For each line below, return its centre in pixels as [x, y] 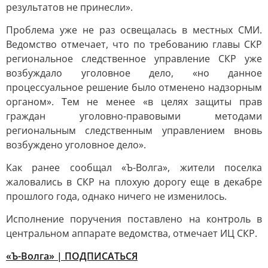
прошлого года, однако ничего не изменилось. [116, 196]
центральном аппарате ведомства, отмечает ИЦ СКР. [132, 233]
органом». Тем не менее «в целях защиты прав [134, 102]
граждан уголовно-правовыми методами [134, 116]
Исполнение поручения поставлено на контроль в [134, 219]
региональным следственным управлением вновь [134, 130]
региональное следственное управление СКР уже [134, 59]
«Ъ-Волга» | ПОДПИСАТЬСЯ [72, 256]
